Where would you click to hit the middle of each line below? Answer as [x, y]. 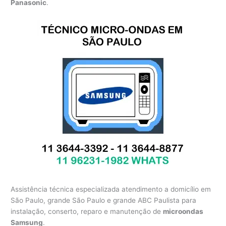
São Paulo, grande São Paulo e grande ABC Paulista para [104, 200]
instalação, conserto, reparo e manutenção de [87, 211]
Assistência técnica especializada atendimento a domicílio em [111, 189]
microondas [183, 211]
